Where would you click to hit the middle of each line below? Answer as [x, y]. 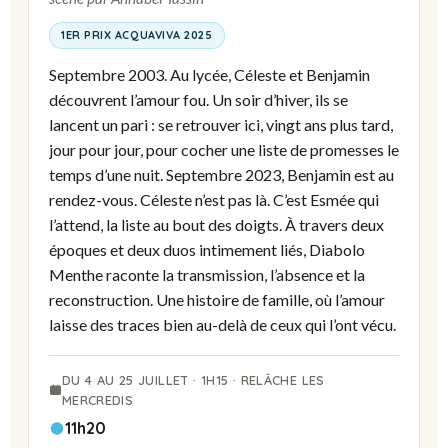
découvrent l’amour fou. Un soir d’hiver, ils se [198, 99]
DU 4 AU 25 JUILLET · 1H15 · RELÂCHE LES [193, 379]
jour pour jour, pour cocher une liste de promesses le [224, 149]
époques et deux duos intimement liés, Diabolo [207, 249]
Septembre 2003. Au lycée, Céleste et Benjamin [209, 74]
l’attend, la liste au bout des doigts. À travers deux [216, 224]
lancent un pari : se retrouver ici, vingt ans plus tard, [221, 124]
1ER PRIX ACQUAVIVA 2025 [137, 34]
